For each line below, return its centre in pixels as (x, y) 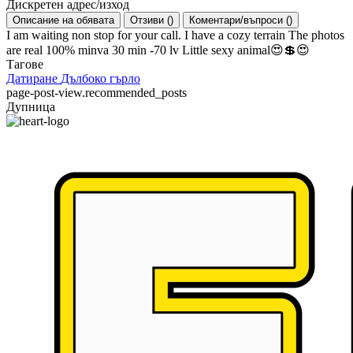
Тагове (25, 64)
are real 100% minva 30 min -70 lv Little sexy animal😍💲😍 (158, 50)
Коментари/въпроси (238, 20)
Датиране (33, 78)
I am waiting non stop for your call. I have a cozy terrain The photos (175, 35)
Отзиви (149, 20)
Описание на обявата (63, 20)
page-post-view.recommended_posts (97, 93)
